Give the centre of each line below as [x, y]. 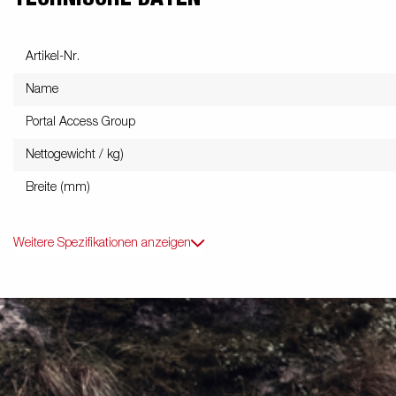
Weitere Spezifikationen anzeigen [102, 243]
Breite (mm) [58, 187]
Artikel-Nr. [53, 57]
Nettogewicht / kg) [75, 155]
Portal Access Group [80, 122]
